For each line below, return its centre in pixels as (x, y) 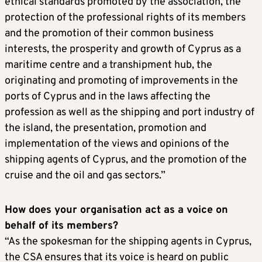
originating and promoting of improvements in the (121, 81)
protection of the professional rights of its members (125, 18)
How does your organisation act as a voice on (116, 210)
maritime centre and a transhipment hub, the (108, 65)
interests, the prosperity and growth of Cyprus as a (123, 49)
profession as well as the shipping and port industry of (130, 112)
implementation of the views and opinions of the (117, 144)
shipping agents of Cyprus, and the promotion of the (126, 160)
